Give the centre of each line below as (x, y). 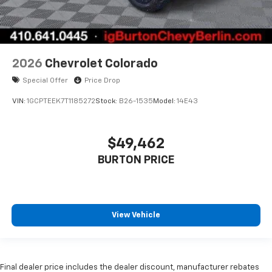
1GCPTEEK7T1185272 (61, 102)
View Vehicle (136, 216)
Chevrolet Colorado (101, 64)
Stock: (107, 102)
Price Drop (102, 80)
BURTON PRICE (136, 160)
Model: (165, 102)
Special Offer (45, 80)
